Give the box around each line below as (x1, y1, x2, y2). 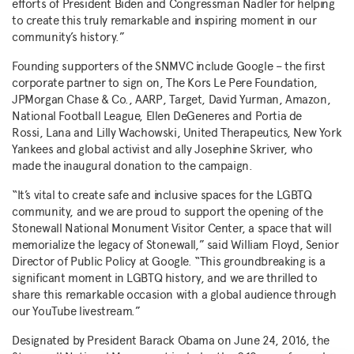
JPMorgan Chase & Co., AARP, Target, (12, 92, 209, 107)
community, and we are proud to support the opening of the (12, 204, 323, 220)
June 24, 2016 (234, 333, 306, 348)
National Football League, (12, 108, 146, 124)
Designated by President (12, 333, 140, 348)
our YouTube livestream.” (12, 303, 141, 319)
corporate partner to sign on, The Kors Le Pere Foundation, (12, 75, 318, 91)
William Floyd (230, 237, 299, 253)
